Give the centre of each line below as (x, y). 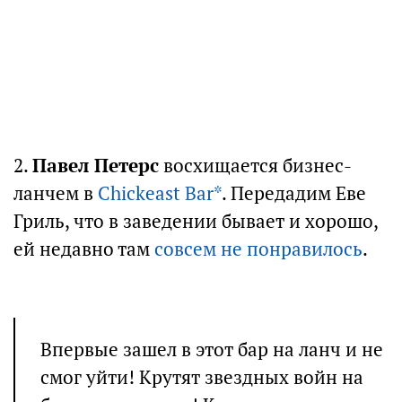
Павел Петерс (96, 165)
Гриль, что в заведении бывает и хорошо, (196, 221)
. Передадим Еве (294, 193)
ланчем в (56, 193)
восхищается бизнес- (255, 165)
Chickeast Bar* (160, 193)
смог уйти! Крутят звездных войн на (202, 377)
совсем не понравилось (258, 249)
